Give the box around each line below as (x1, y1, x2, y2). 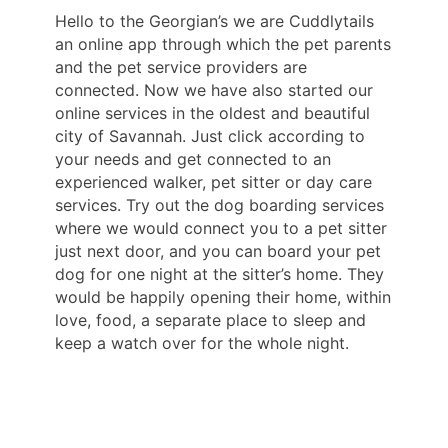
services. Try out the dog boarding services (55, 195, 384, 216)
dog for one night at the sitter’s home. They (55, 264, 384, 285)
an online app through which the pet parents (55, 34, 391, 55)
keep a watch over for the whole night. (55, 333, 349, 354)
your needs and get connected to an (55, 149, 331, 170)
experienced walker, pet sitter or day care (55, 172, 372, 193)
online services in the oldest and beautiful (55, 103, 370, 124)
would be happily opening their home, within (55, 287, 391, 308)
